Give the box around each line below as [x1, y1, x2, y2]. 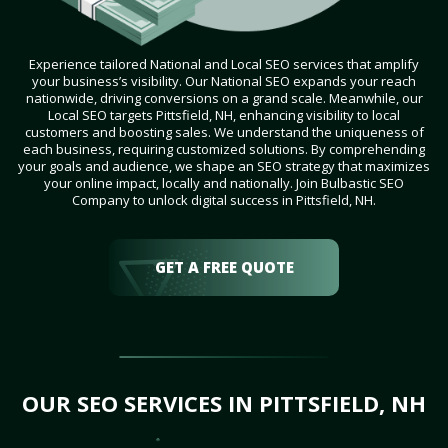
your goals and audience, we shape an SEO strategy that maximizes [18, 157, 430, 176]
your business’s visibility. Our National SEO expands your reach [32, 72, 416, 91]
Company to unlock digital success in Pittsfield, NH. [72, 191, 376, 210]
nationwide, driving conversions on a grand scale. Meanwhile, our [25, 89, 423, 108]
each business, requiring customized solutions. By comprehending [23, 140, 425, 159]
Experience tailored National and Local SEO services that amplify [29, 55, 419, 74]
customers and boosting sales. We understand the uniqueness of [24, 123, 424, 142]
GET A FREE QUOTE [154, 257, 294, 278]
